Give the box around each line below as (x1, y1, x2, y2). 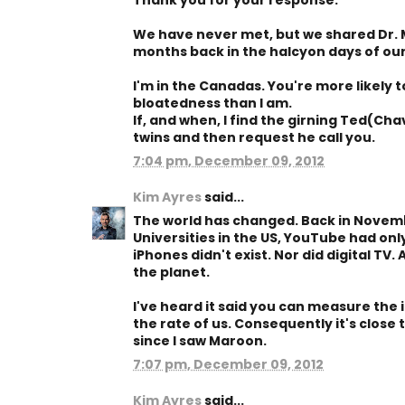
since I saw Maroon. (133, 332, 267, 350)
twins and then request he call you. (133, 128, 375, 146)
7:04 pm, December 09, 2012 (133, 152, 325, 170)
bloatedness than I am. (133, 94, 292, 112)
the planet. (133, 263, 210, 281)
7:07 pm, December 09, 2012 (133, 355, 324, 373)
